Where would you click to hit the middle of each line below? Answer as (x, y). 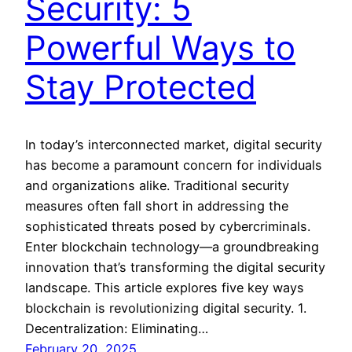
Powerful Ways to (160, 48)
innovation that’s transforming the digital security (175, 268)
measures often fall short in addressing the (157, 206)
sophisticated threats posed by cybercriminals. (168, 227)
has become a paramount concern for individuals (174, 165)
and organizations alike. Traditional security (157, 186)
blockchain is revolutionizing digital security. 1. (166, 308)
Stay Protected (141, 87)
